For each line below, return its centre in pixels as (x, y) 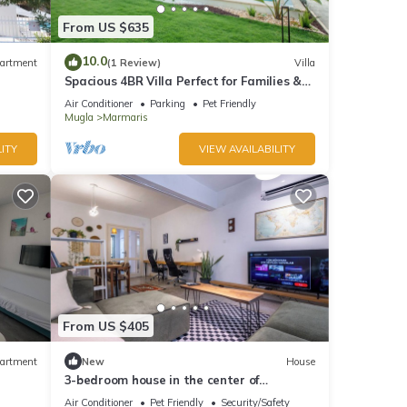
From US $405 (105, 326)
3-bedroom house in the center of (162, 380)
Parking (167, 104)
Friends (85, 98)
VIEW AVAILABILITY (247, 149)
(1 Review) (134, 62)
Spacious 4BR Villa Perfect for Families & (183, 81)
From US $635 (105, 27)
